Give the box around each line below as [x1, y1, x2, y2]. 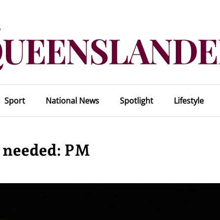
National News [45, 95, 99, 106]
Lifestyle [173, 95, 204, 106]
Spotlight [119, 95, 153, 106]
